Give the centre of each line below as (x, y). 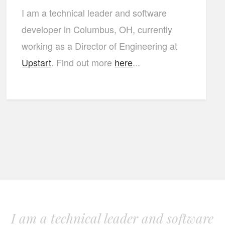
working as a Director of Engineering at (100, 46)
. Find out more (83, 62)
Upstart (37, 62)
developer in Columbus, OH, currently (97, 29)
